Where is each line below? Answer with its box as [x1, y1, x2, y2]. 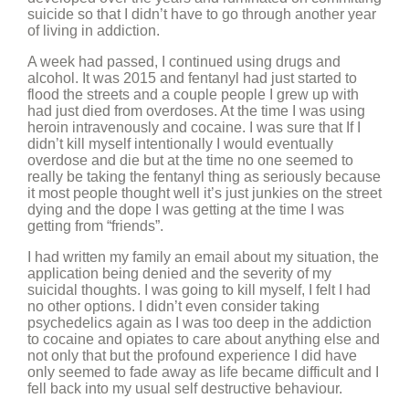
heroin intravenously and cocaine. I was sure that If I [27, 120, 361, 135]
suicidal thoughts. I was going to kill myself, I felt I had [27, 282, 371, 298]
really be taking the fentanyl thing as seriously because [27, 169, 381, 184]
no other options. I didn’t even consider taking [27, 299, 320, 314]
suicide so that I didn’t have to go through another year [27, 6, 376, 22]
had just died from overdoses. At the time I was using [27, 103, 365, 119]
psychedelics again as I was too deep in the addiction [27, 315, 372, 330]
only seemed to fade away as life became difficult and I [27, 364, 379, 380]
